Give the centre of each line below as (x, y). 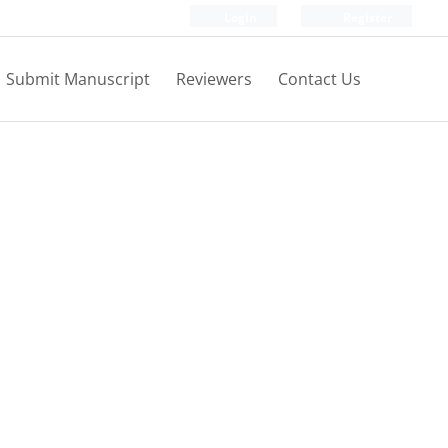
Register (366, 17)
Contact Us (319, 79)
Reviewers (214, 79)
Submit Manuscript (78, 79)
